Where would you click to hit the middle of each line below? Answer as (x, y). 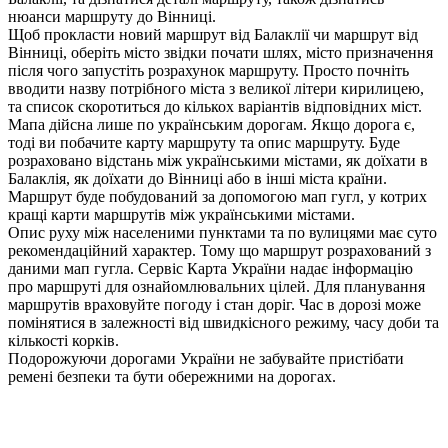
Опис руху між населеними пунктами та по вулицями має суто (222, 233)
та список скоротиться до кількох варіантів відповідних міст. (215, 107)
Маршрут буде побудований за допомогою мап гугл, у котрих (217, 197)
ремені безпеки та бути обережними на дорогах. (172, 377)
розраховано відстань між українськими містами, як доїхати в (218, 161)
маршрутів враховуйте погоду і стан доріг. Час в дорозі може (214, 305)
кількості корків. (63, 341)
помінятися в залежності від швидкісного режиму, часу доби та (223, 323)
